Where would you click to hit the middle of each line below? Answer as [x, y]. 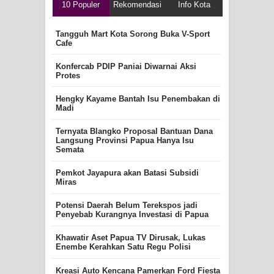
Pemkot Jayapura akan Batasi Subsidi [127, 173]
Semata [69, 150]
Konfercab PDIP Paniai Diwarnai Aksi [126, 67]
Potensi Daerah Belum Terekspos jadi [126, 206]
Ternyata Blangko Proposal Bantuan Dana [134, 131]
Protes [68, 76]
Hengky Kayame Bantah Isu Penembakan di [138, 99]
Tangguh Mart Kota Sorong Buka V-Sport [132, 34]
